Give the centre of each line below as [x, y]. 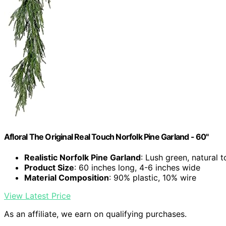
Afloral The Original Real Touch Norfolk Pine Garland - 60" [106, 136]
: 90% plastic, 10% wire [153, 177]
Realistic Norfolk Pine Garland [82, 157]
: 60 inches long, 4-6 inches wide [137, 167]
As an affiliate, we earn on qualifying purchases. [95, 214]
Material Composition [67, 177]
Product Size [49, 167]
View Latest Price [37, 195]
